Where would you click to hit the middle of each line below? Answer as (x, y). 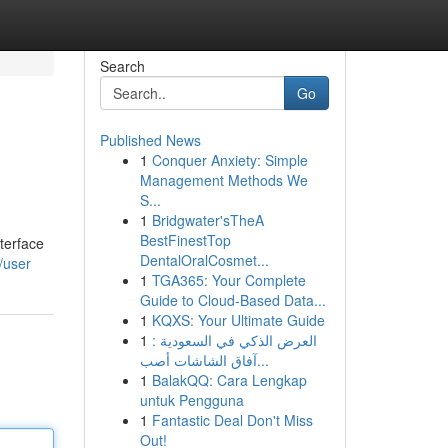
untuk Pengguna (191, 400)
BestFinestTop (185, 240)
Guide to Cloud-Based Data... (232, 300)
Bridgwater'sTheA (207, 220)
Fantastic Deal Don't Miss (232, 420)
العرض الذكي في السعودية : (234, 340)
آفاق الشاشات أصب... (262, 360)
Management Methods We (223, 180)
